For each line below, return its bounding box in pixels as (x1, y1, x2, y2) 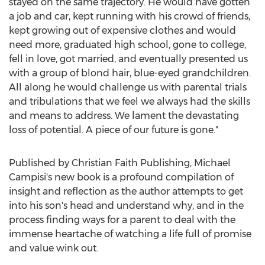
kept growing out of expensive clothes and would (9, 25, 236, 36)
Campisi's (9, 172, 52, 183)
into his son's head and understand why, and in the (9, 200, 244, 211)
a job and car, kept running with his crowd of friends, (9, 11, 250, 22)
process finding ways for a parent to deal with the (9, 214, 235, 225)
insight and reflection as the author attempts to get (9, 186, 243, 197)
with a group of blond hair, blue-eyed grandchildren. (9, 67, 251, 79)
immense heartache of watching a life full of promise (9, 228, 251, 240)
